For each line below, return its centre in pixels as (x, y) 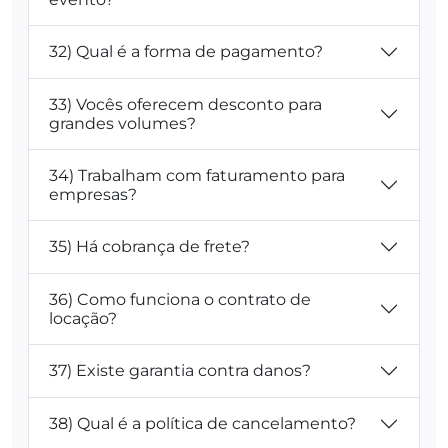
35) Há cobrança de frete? (149, 247)
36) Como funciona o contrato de (180, 299)
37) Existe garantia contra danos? (180, 371)
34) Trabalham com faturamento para (197, 175)
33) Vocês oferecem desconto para (185, 104)
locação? (83, 318)
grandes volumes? (122, 123)
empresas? (93, 194)
